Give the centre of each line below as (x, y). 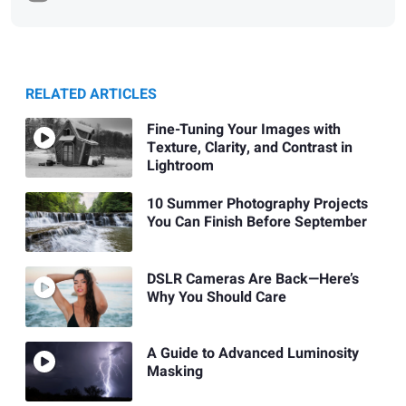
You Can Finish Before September (256, 222)
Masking (174, 371)
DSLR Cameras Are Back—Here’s (252, 279)
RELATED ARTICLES (91, 94)
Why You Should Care (216, 297)
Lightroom (180, 165)
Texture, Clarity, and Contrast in (249, 147)
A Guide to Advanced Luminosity (252, 353)
